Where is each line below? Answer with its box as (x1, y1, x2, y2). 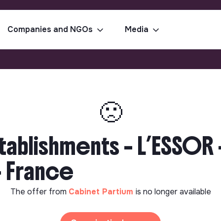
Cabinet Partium (68, 186, 136, 197)
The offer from (10, 186, 69, 197)
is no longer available (135, 186, 211, 197)
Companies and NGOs (7, 24, 93, 35)
